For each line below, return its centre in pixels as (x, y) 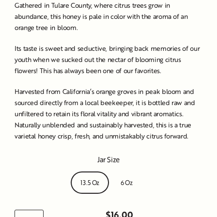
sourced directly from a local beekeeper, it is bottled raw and (105, 102)
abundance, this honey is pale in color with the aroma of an (101, 16)
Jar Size (108, 159)
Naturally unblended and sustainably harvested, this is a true (103, 125)
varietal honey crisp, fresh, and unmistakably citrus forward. (101, 136)
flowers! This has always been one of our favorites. (88, 70)
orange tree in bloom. (47, 27)
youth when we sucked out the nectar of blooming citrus (98, 59)
